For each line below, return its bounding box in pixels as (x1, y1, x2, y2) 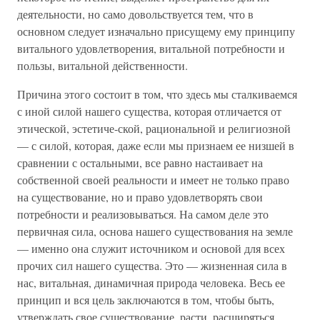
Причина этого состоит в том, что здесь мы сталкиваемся (17, 86, 297, 101)
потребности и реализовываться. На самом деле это (17, 206, 269, 221)
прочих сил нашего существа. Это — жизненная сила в (17, 258, 287, 273)
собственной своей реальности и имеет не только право (17, 172, 289, 187)
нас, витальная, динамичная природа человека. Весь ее (17, 275, 285, 290)
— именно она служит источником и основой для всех (17, 241, 285, 256)
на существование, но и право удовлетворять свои (17, 189, 263, 204)
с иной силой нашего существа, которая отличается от (17, 104, 281, 119)
